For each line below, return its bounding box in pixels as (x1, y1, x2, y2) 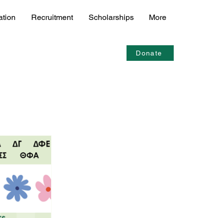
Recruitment (31, 13, 73, 22)
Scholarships (89, 13, 134, 22)
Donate (136, 49, 163, 57)
